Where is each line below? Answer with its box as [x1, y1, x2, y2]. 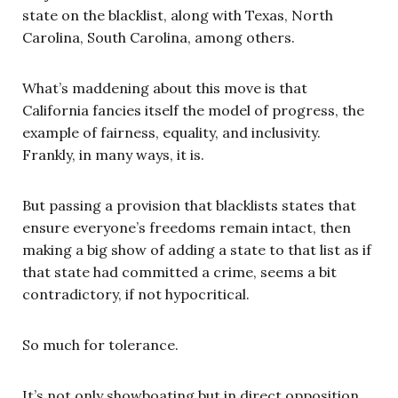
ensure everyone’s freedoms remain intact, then [22, 218, 351, 236]
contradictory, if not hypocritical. [22, 284, 250, 303]
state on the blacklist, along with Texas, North [22, 5, 333, 24]
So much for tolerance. [22, 335, 179, 354]
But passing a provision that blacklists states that [22, 195, 356, 214]
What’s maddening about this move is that [22, 78, 307, 97]
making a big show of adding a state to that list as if [22, 240, 371, 259]
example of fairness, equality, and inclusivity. [22, 123, 321, 141]
